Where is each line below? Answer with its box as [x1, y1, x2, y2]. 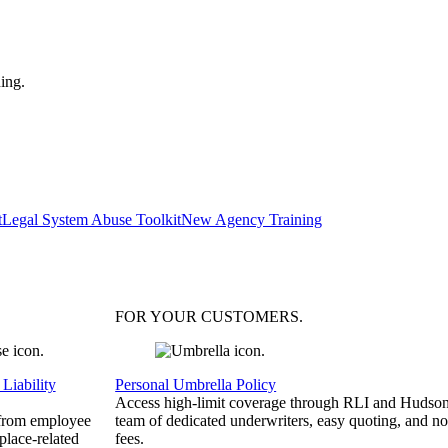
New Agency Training [181, 211, 322, 228]
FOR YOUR [115, 308, 202, 325]
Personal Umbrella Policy [115, 376, 277, 393]
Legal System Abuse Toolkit [2, 211, 181, 228]
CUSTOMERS [201, 308, 300, 325]
